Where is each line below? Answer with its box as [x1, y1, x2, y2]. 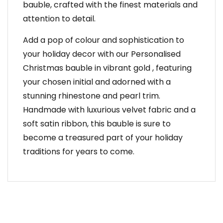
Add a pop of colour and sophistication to [23, 34, 184, 46]
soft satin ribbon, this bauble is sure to [23, 117, 171, 129]
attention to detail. [23, 12, 96, 24]
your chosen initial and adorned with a [23, 76, 171, 88]
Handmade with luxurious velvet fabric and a [23, 104, 196, 115]
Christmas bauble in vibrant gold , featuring [23, 62, 192, 74]
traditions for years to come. [23, 145, 134, 157]
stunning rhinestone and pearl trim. [23, 90, 160, 102]
